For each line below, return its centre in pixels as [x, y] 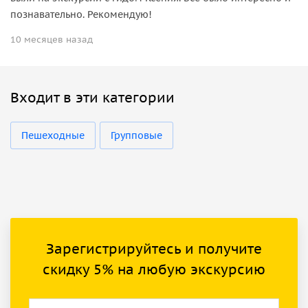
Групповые [136, 135]
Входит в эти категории [92, 97]
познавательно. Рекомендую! [81, 14]
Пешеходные [53, 135]
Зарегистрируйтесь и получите [154, 249]
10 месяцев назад [52, 39]
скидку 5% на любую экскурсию [154, 269]
